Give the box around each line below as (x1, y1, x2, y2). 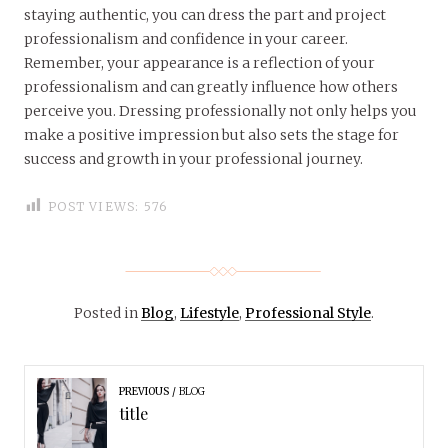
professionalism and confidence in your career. (24, 29, 348, 48)
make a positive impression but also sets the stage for (24, 125, 399, 144)
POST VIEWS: (48, 198, 140, 214)
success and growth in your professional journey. (24, 149, 363, 168)
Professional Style (245, 303, 371, 322)
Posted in (74, 303, 141, 322)
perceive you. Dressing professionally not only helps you (24, 101, 417, 120)
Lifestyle (180, 303, 239, 322)
